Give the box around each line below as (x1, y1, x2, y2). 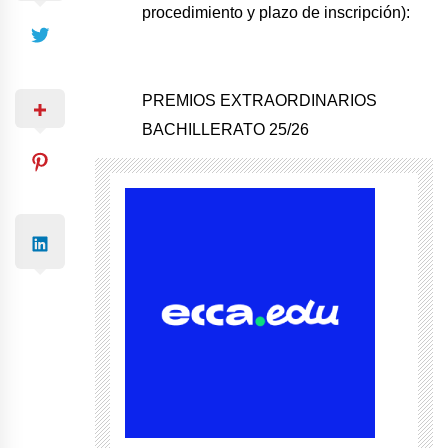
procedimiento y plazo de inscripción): (142, 3, 411, 21)
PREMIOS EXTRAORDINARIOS (142, 91, 378, 109)
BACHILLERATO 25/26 (142, 120, 310, 138)
